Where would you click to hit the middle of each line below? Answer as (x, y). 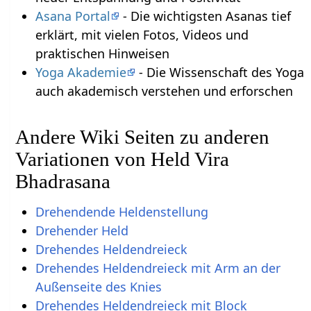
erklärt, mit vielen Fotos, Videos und (142, 35)
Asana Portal (73, 16)
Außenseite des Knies (98, 286)
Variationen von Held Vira (123, 159)
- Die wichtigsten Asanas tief (205, 16)
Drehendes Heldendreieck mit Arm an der (158, 268)
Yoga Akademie (81, 73)
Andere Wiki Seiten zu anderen (143, 137)
